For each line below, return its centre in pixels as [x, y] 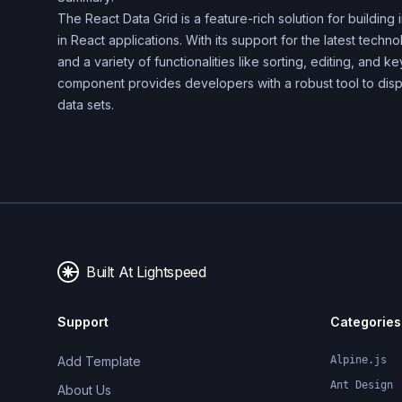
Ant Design [362, 385]
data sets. [86, 105]
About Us [84, 390]
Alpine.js [358, 360]
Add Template [99, 361]
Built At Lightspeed [146, 272]
